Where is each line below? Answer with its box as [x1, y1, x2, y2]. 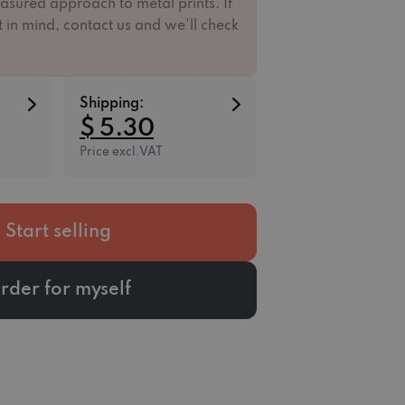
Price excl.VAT [80, 146, 163, 158]
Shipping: [80, 97, 144, 111]
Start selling [5, 223, 111, 241]
